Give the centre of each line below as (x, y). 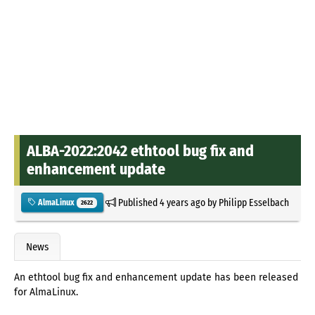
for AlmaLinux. (46, 292)
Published (137, 202)
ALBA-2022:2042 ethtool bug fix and (140, 150)
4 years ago (182, 202)
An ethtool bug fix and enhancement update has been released (156, 278)
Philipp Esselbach (253, 202)
